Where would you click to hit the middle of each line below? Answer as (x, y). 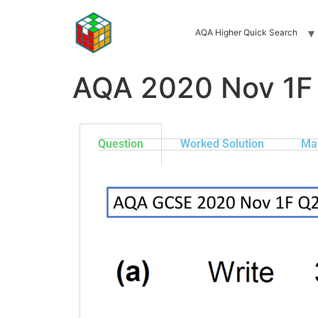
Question (121, 144)
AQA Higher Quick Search (246, 32)
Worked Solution (222, 144)
